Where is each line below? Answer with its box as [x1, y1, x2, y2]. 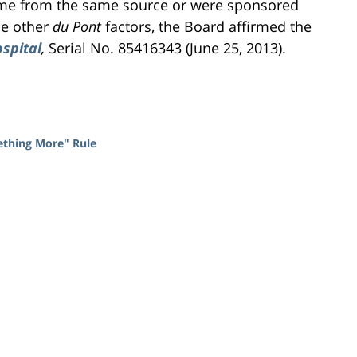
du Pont [53, 16, 101, 36]
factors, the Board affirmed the [101, 16, 312, 36]
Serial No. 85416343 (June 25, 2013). [49, 37, 286, 57]
